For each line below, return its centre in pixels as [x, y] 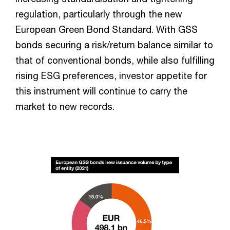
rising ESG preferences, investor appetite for [111, 75]
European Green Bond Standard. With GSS [107, 29]
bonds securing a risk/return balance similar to [114, 45]
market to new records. [65, 106]
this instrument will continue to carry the [101, 91]
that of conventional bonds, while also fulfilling [115, 60]
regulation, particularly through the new [99, 14]
